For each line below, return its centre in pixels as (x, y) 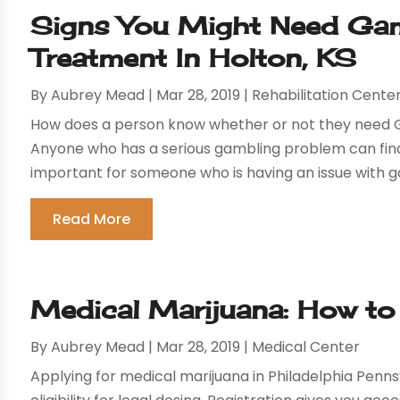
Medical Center (306, 347)
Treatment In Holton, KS (194, 58)
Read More (92, 220)
